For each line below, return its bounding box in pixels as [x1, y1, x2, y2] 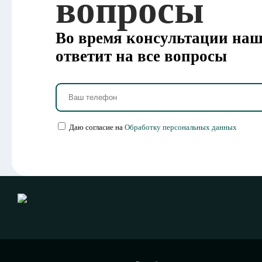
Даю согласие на [69, 123, 125, 132]
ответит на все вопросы [56, 47, 227, 65]
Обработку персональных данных [125, 123, 237, 132]
